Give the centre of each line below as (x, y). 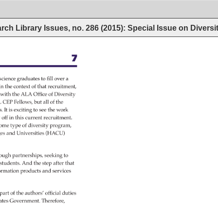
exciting (24, 110)
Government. (27, 201)
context (23, 87)
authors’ (36, 194)
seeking (55, 156)
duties (70, 194)
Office (41, 95)
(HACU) (56, 134)
